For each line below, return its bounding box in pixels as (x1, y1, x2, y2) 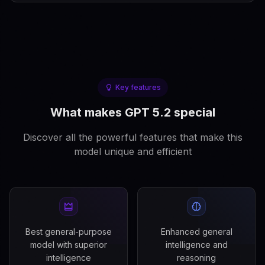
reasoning (177, 253, 216, 263)
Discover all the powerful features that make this (22, 131, 243, 143)
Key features (115, 83, 161, 92)
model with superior (30, 240, 107, 250)
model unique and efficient (73, 146, 192, 157)
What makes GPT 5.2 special (50, 105, 215, 119)
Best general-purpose (25, 227, 112, 237)
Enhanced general (160, 227, 232, 237)
